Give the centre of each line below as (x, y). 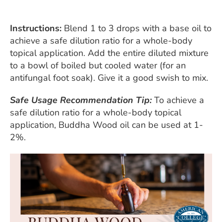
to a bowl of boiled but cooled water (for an (98, 65)
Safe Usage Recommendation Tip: (81, 100)
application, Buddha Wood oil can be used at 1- (107, 125)
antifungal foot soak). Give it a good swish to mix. (109, 78)
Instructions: (37, 28)
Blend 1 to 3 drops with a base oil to (138, 28)
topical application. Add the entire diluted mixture (109, 53)
